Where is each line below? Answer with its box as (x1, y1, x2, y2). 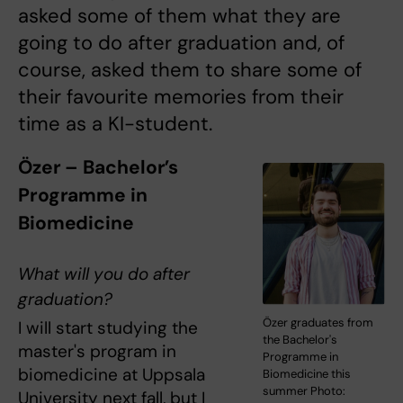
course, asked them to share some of (18, 57, 362, 83)
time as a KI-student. (18, 111, 212, 137)
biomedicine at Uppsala (18, 363, 205, 386)
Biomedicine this (263, 366, 352, 382)
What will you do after (18, 262, 190, 285)
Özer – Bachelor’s (18, 155, 179, 180)
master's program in (18, 339, 176, 363)
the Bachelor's (263, 332, 338, 348)
